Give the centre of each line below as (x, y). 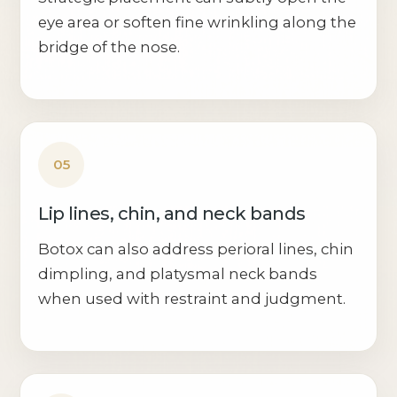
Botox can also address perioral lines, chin (196, 249)
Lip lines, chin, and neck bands (172, 213)
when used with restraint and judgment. (192, 298)
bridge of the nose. (109, 47)
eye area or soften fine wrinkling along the (198, 22)
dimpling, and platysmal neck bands (178, 273)
